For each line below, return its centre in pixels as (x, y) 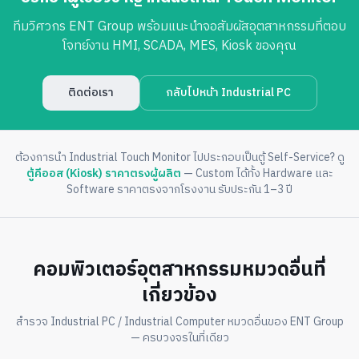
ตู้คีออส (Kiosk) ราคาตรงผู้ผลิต (103, 173)
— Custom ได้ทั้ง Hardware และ (258, 173)
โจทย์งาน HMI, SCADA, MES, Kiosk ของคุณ (179, 46)
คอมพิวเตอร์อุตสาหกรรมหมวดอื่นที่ (179, 268)
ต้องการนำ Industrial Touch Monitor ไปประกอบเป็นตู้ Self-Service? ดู (179, 157)
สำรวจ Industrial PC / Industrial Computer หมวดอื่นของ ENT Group (179, 321)
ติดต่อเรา (91, 92)
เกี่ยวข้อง (179, 294)
